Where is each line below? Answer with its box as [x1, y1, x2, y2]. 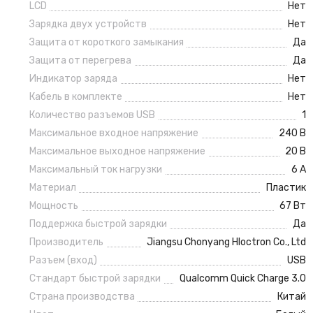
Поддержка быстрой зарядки [29, 217, 167, 230]
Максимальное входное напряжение [29, 126, 198, 139]
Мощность [29, 199, 78, 212]
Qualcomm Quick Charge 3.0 [179, 272, 306, 284]
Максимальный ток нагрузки [29, 163, 162, 175]
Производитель [29, 235, 103, 248]
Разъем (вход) [29, 254, 97, 266]
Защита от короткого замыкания [29, 36, 184, 48]
